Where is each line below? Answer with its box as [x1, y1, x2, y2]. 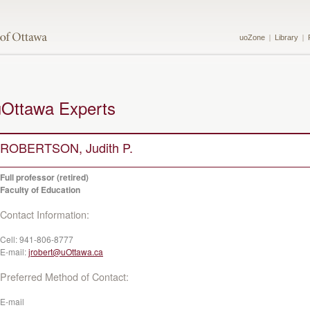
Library [275, 33, 298, 42]
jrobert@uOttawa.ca [28, 246, 103, 257]
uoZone [239, 33, 265, 42]
